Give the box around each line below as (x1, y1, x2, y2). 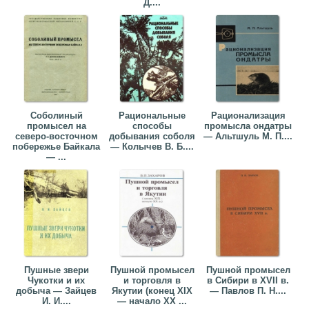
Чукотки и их (28, 275, 86, 286)
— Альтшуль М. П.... (203, 131, 293, 142)
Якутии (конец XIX (112, 286, 193, 297)
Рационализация (210, 110, 286, 121)
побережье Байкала (12, 141, 101, 152)
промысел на (26, 121, 86, 132)
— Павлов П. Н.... (210, 286, 287, 297)
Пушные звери (23, 265, 89, 276)
